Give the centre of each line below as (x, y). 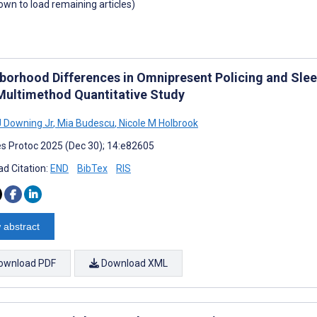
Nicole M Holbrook (157, 123)
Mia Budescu (85, 123)
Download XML (133, 263)
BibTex (92, 168)
